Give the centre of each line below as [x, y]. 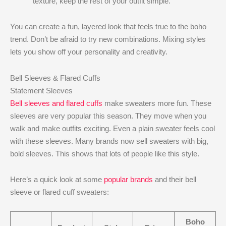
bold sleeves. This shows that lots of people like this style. [105, 153]
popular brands [128, 179]
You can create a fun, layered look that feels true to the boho [108, 27]
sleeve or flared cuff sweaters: [60, 192]
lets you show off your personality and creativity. [89, 52]
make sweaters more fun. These [157, 103]
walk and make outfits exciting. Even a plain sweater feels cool [112, 128]
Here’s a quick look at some [57, 179]
